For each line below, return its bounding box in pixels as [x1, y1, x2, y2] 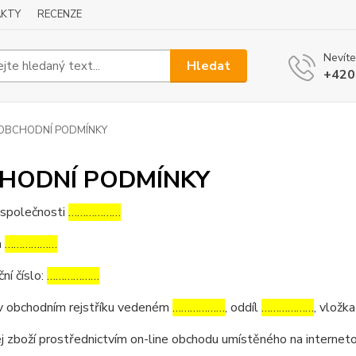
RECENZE [37, 7, 82, 21]
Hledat [187, 56, 231, 75]
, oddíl [224, 299, 261, 316]
